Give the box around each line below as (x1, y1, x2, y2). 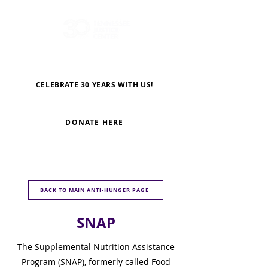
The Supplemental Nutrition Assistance (17, 241, 175, 252)
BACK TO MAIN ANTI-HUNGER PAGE (40, 186, 149, 194)
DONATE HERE (65, 117, 124, 127)
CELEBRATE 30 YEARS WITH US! (35, 79, 154, 90)
